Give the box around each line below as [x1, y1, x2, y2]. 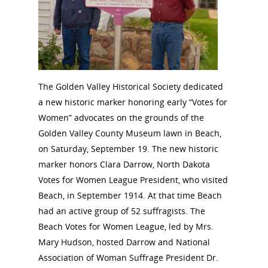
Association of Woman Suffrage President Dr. [38, 252, 218, 263]
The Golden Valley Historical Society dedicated [38, 81, 223, 92]
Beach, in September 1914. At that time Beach [38, 190, 222, 201]
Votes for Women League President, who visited [38, 174, 228, 185]
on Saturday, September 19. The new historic [38, 143, 218, 154]
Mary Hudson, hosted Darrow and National [38, 236, 210, 248]
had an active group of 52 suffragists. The [38, 205, 205, 217]
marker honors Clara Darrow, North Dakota [38, 159, 210, 170]
